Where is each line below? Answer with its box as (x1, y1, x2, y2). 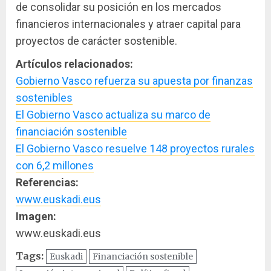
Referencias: (16, 175, 79, 189)
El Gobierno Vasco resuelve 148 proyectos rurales (16, 142, 255, 155)
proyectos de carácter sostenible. (16, 34, 177, 47)
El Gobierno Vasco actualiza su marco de (16, 108, 211, 121)
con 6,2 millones (16, 158, 94, 172)
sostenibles (16, 91, 73, 104)
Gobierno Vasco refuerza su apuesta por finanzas (16, 74, 253, 87)
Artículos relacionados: (16, 57, 133, 70)
